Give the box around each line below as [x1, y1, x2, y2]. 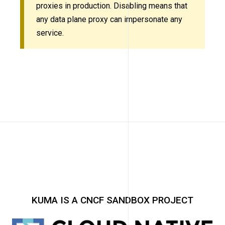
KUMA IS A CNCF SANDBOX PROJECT [32, 194, 193, 206]
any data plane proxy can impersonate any [36, 15, 182, 25]
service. [36, 28, 64, 38]
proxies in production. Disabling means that [36, 1, 187, 11]
